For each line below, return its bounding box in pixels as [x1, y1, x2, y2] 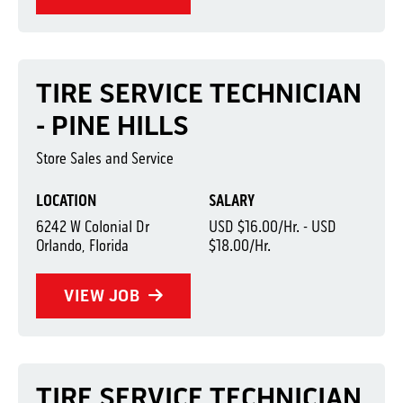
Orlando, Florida [36, 236, 129, 255]
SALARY [208, 191, 255, 210]
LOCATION [36, 191, 96, 210]
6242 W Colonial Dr [36, 217, 149, 237]
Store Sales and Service [36, 148, 174, 168]
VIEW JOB [64, 285, 144, 306]
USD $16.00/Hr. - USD [208, 217, 336, 237]
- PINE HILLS [36, 110, 189, 142]
